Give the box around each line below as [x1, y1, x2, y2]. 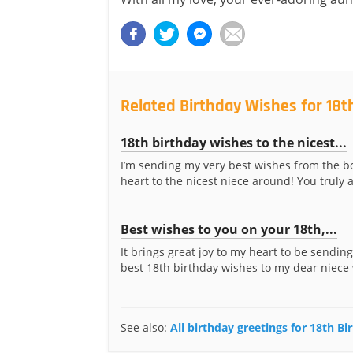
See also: [121, 320, 170, 335]
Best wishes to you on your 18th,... [121, 221, 337, 238]
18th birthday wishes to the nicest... [121, 134, 347, 151]
